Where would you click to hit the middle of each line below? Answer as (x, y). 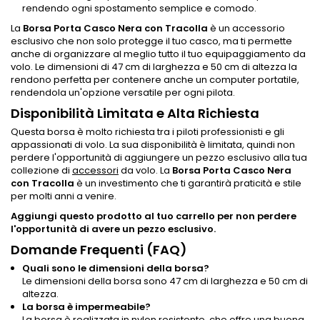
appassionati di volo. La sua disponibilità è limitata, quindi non (153, 144)
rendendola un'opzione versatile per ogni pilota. (123, 92)
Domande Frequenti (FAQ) (99, 249)
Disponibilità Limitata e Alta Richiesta (135, 113)
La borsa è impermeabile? (86, 306)
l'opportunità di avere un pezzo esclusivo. (113, 229)
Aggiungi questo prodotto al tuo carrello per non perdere (154, 216)
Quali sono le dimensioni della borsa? (116, 268)
